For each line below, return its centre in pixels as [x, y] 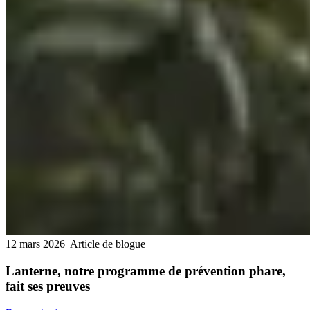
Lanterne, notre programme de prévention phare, [146, 271]
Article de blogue [108, 244]
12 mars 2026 [35, 244]
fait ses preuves [48, 286]
